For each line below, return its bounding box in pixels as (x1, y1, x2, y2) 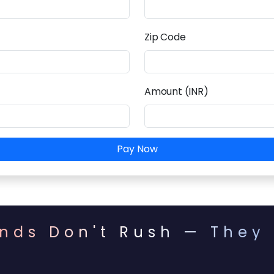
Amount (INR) (144, 84, 209, 98)
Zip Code (144, 30, 186, 44)
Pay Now (116, 142, 158, 156)
